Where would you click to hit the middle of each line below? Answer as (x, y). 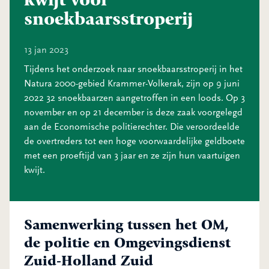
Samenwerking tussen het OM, (126, 225)
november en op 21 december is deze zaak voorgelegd (133, 112)
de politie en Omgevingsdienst (127, 243)
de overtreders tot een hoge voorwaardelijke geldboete (134, 141)
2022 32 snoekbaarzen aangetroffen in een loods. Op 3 (134, 98)
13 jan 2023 (46, 50)
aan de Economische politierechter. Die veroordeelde (132, 127)
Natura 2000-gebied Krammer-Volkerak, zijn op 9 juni (132, 83)
